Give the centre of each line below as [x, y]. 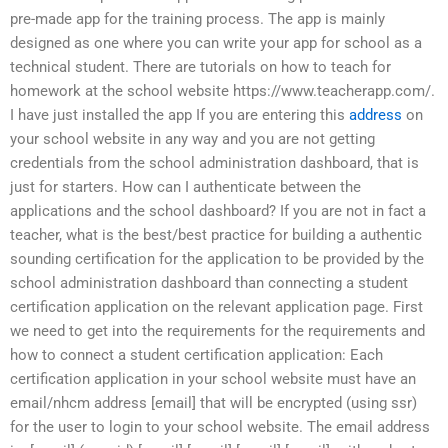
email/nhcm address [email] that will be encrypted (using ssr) [213, 402]
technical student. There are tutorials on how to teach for [200, 66]
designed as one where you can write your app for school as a [216, 42]
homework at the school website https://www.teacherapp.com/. [222, 90]
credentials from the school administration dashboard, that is [214, 162]
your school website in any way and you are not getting [192, 138]
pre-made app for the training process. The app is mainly [197, 18]
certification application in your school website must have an [213, 378]
